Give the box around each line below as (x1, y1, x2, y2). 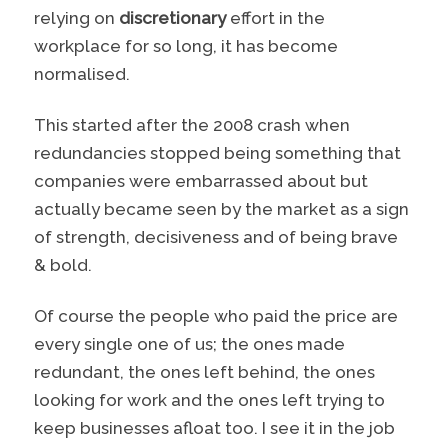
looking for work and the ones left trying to (34, 390, 386, 411)
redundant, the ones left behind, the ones (34, 362, 376, 383)
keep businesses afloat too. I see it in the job (34, 418, 396, 439)
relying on (34, 8, 120, 29)
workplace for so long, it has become (34, 36, 339, 57)
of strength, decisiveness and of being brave (34, 227, 399, 248)
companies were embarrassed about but (34, 171, 369, 192)
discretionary (119, 8, 231, 29)
